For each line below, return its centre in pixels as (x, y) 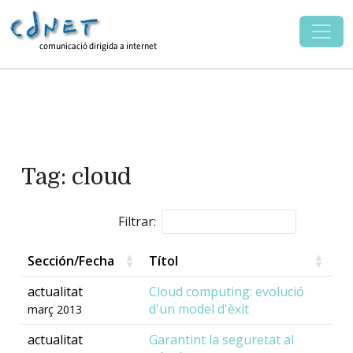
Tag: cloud (76, 176)
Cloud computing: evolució (227, 292)
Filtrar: (137, 222)
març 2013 (55, 310)
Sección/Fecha (71, 261)
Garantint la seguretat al (221, 340)
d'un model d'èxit (199, 309)
